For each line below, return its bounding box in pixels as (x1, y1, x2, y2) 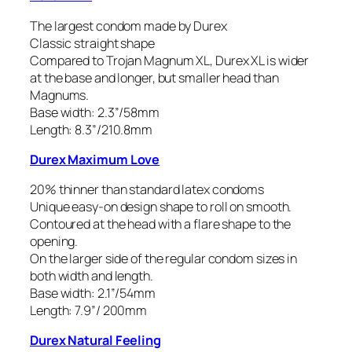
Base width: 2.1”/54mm (30, 284, 156, 302)
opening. (30, 233, 79, 250)
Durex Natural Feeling (30, 332, 161, 350)
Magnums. (30, 86, 90, 104)
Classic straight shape (30, 34, 155, 52)
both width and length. (30, 267, 153, 284)
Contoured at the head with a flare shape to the (30, 215, 291, 233)
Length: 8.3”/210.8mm (30, 120, 152, 138)
